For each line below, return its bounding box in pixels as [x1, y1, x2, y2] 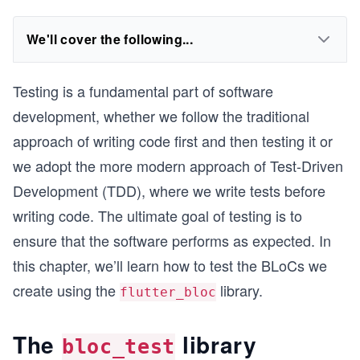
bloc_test [61, 335, 176, 358]
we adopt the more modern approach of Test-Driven [13, 155, 343, 176]
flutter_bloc [120, 284, 216, 300]
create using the [13, 280, 120, 301]
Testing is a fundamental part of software [13, 80, 273, 101]
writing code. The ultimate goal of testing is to [13, 205, 302, 226]
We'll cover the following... [27, 30, 194, 48]
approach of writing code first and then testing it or [13, 130, 333, 151]
